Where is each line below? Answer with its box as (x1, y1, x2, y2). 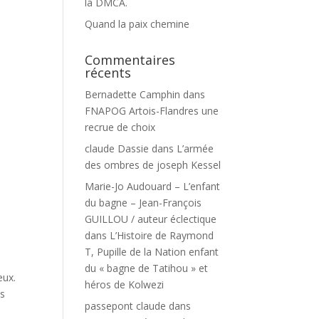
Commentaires (85, 51, 176, 68)
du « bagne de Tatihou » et (85, 261, 209, 275)
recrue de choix (85, 120, 156, 134)
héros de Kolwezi (85, 278, 164, 291)
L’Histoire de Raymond (110, 229, 214, 242)
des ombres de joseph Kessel (85, 158, 221, 172)
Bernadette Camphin (85, 88, 181, 101)
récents (85, 64, 132, 81)
